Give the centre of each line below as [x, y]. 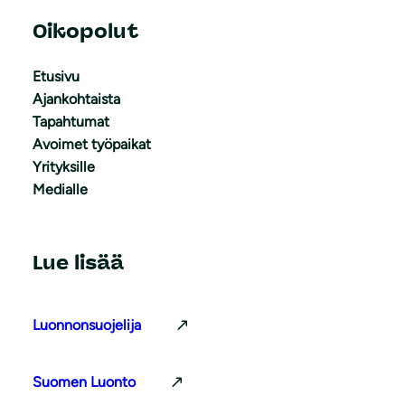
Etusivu [56, 76]
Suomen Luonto [84, 381]
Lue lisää [78, 262]
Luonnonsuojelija [87, 325]
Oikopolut [86, 31]
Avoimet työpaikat [92, 144]
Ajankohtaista [76, 99]
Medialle [60, 189]
